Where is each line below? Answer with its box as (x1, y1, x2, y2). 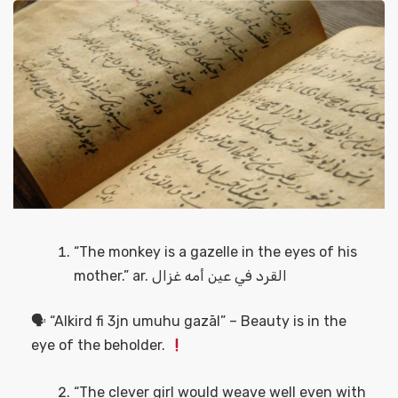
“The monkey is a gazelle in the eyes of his (74, 243, 357, 261)
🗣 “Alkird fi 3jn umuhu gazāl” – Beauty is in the (31, 313, 346, 330)
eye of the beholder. (31, 337, 169, 354)
